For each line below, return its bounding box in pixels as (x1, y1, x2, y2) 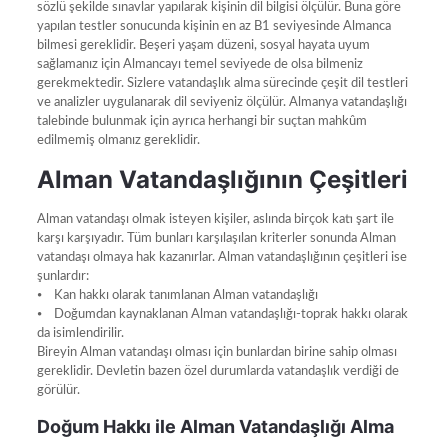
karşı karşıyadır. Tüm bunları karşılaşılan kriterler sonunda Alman (36, 231, 396, 245)
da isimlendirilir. (36, 326, 124, 340)
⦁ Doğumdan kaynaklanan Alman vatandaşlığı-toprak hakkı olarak (36, 307, 408, 321)
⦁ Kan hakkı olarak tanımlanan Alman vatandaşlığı (36, 288, 318, 302)
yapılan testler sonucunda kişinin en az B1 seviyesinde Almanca (36, 19, 391, 33)
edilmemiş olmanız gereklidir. (36, 133, 200, 147)
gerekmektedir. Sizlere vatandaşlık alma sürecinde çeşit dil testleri (36, 76, 408, 90)
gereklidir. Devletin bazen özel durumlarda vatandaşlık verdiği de (36, 364, 399, 378)
